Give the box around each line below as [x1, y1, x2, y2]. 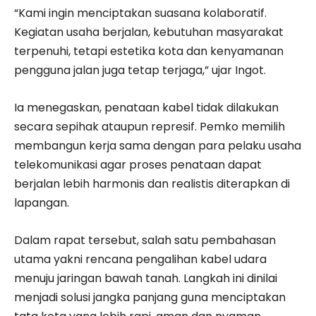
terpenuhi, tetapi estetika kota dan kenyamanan [14, 42, 284, 59]
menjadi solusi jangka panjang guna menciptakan [14, 288, 286, 305]
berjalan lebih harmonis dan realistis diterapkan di [14, 175, 290, 192]
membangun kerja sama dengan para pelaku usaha [14, 137, 301, 154]
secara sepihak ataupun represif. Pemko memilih [14, 118, 285, 135]
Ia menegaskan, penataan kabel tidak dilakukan [14, 99, 279, 116]
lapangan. [14, 194, 69, 211]
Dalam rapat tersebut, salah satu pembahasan [14, 231, 276, 248]
